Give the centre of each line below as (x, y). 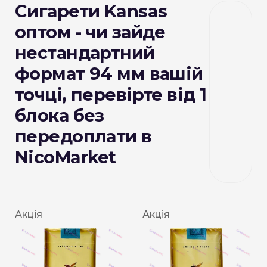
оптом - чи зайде (90, 32)
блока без (60, 116)
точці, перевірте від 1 (111, 95)
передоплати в (83, 136)
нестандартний (85, 53)
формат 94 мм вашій (109, 74)
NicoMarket (66, 157)
